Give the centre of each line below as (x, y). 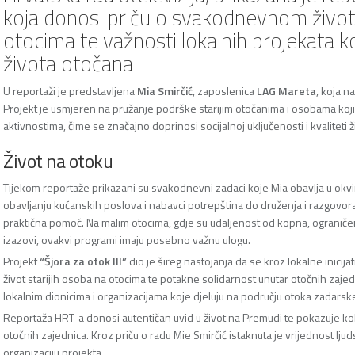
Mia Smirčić (165, 90)
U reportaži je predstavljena (70, 90)
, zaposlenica (225, 90)
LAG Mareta (286, 90)
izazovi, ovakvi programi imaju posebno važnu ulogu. (127, 239)
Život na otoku (58, 160)
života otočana (68, 63)
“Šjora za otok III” (83, 261)
